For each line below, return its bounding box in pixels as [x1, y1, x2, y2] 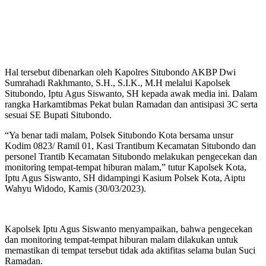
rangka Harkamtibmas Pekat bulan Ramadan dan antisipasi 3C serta [5, 99, 258, 110]
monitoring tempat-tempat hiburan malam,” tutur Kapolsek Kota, [5, 162, 246, 173]
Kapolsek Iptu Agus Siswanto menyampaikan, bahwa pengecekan [5, 224, 252, 235]
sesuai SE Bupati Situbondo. [5, 110, 112, 121]
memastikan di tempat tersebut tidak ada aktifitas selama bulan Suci [5, 245, 255, 256]
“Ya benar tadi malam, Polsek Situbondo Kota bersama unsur [5, 130, 233, 141]
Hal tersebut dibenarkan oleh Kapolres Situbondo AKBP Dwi [5, 67, 236, 78]
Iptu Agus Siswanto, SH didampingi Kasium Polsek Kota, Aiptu [5, 173, 245, 183]
